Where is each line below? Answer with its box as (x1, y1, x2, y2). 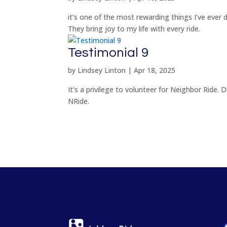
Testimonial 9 (68, 46, 149, 60)
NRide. (68, 96, 90, 106)
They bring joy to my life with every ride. (68, 24, 201, 34)
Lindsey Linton (78, 65, 126, 75)
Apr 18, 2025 (134, 65, 176, 75)
